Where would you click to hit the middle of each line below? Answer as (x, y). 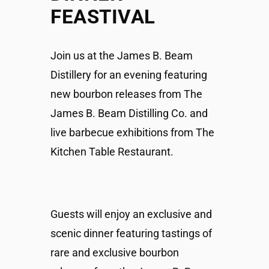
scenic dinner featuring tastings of (131, 233)
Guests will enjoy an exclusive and (131, 214)
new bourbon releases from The (126, 94)
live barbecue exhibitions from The (132, 132)
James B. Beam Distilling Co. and (129, 113)
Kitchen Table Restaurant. (112, 152)
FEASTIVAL (103, 17)
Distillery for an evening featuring (129, 75)
